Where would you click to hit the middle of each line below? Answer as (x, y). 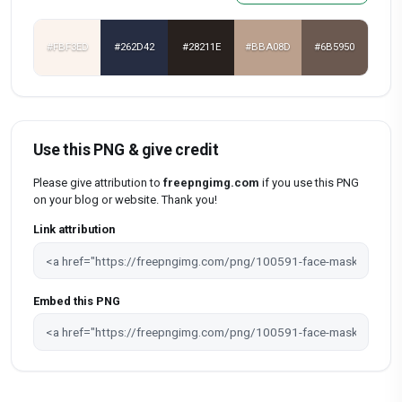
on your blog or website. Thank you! (125, 199)
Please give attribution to (98, 182)
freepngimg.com (211, 182)
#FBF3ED (67, 47)
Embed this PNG (77, 301)
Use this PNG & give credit (126, 149)
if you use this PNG (309, 182)
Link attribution (74, 230)
